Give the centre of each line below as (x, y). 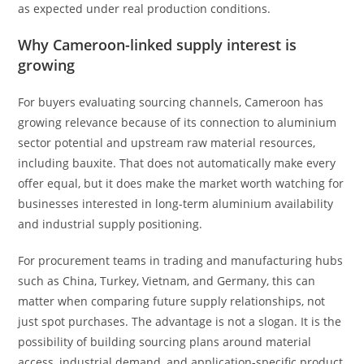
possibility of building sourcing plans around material (165, 342)
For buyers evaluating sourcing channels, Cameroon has (171, 102)
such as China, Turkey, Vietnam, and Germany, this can (167, 281)
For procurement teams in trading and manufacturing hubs (181, 260)
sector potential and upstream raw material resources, (167, 143)
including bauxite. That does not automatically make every (177, 163)
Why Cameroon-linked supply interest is (158, 45)
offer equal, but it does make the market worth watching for (181, 183)
